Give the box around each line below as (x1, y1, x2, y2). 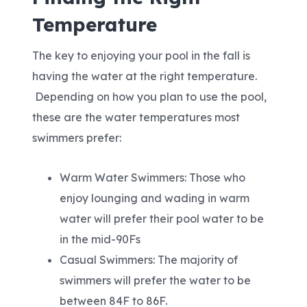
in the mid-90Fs (60, 232, 141, 247)
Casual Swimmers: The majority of (60, 253, 238, 267)
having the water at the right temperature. (32, 69, 258, 84)
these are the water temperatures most (32, 110, 241, 125)
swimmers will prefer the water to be (60, 273, 251, 288)
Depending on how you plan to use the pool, (32, 90, 267, 104)
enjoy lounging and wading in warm (60, 191, 250, 206)
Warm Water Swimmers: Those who (60, 171, 246, 185)
